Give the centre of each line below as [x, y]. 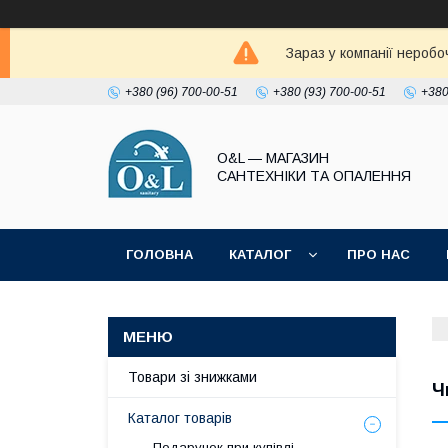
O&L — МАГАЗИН [273, 158]
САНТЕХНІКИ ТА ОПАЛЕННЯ [314, 176]
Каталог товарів [180, 418]
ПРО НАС [378, 254]
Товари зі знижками [192, 377]
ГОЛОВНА [159, 254]
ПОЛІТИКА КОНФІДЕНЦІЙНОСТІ [236, 306]
